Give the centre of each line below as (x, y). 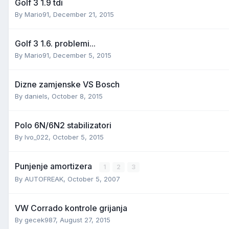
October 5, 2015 (78, 137)
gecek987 (40, 220)
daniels (36, 96)
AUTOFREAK (44, 179)
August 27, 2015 (85, 220)
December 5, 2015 (82, 55)
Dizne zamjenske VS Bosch (67, 84)
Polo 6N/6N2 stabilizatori (63, 125)
